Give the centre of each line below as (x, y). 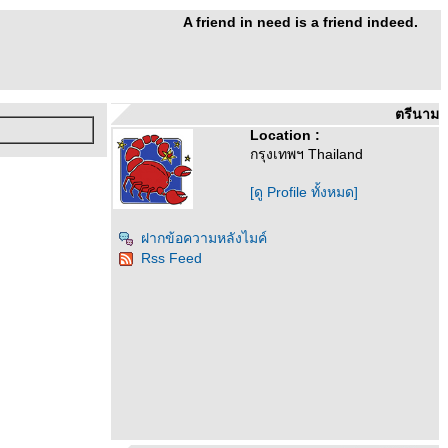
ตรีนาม (417, 114)
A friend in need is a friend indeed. (302, 22)
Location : (285, 135)
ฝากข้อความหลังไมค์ (204, 238)
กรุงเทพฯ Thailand (306, 154)
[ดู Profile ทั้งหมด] (304, 192)
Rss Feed (171, 258)
